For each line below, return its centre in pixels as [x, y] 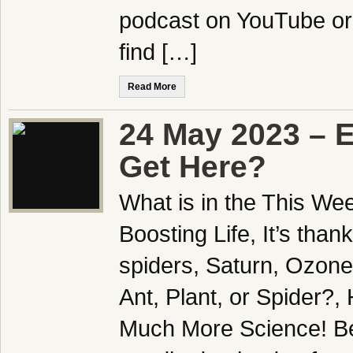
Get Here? [193, 167]
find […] [158, 52]
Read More [152, 87]
